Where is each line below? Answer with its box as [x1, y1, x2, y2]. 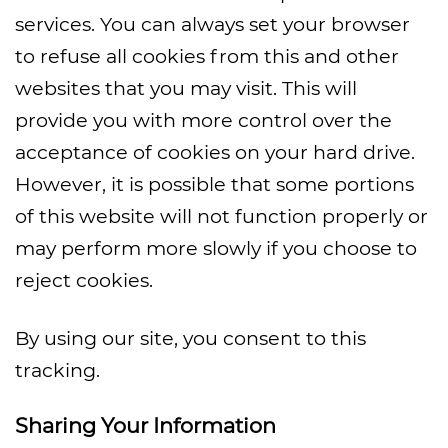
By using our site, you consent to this [15, 326, 366, 350]
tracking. [15, 358, 100, 382]
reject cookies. [15, 268, 153, 292]
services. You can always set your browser [15, 12, 410, 36]
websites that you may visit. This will [15, 76, 357, 100]
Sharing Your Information [15, 413, 276, 438]
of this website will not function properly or [15, 204, 428, 228]
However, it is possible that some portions [15, 172, 414, 196]
